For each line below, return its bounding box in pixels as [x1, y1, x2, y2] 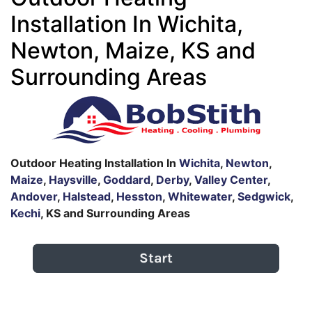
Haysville [49, 173, 97, 187]
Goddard [103, 173, 150, 187]
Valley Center [194, 173, 267, 187]
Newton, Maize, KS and [10, 37, 256, 64]
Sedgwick [237, 189, 290, 203]
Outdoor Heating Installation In [10, 156, 179, 170]
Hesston [116, 189, 162, 203]
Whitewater [168, 189, 232, 203]
